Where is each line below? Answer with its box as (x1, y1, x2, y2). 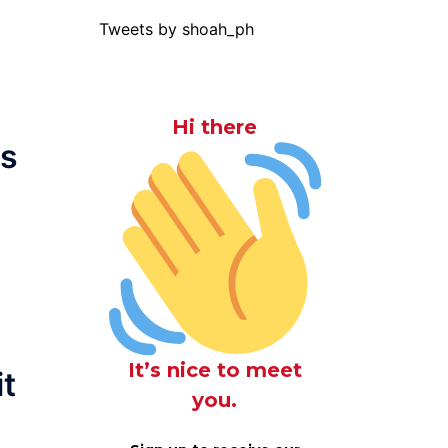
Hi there (172, 115, 258, 139)
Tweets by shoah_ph (98, 19, 254, 39)
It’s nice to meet (127, 357, 302, 382)
